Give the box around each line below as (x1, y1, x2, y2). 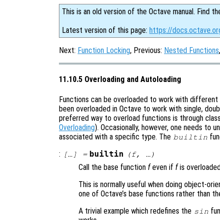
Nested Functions (164, 46, 219, 55)
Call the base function (79, 162, 148, 172)
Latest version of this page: (62, 26, 149, 35)
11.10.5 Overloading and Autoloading (59, 75, 181, 84)
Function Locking (78, 46, 130, 55)
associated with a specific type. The (59, 132, 173, 141)
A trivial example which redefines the (79, 206, 193, 216)
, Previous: (130, 46, 164, 55)
